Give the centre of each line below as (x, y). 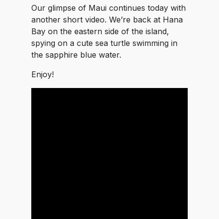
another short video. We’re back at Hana (107, 20)
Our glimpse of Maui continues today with (109, 8)
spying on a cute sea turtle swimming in (104, 43)
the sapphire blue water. (76, 55)
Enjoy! (43, 74)
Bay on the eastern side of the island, (100, 31)
